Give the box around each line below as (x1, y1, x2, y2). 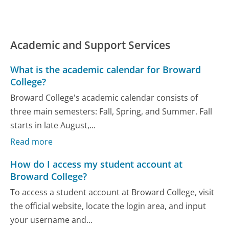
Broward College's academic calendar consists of (10, 92, 198, 104)
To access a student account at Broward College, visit (10, 187, 215, 198)
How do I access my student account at (10, 157, 183, 170)
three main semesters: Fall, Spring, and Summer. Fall (10, 106, 213, 118)
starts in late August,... (10, 120, 96, 131)
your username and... (10, 214, 93, 225)
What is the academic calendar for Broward (10, 63, 201, 76)
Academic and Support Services (10, 38, 171, 53)
